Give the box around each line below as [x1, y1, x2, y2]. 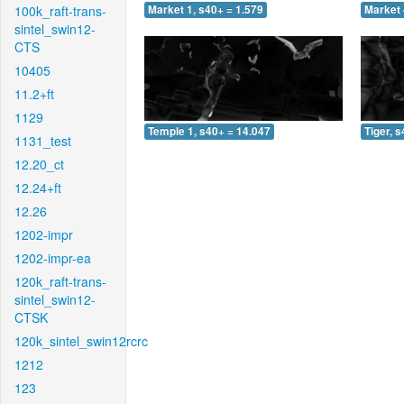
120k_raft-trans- [14, 272, 106, 290]
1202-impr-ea [14, 249, 91, 267]
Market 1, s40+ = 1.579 [148, 2, 263, 18]
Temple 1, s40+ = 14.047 [148, 123, 271, 139]
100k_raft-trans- [14, 2, 106, 20]
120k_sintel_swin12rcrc [14, 332, 148, 350]
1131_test [14, 132, 71, 150]
